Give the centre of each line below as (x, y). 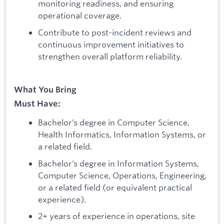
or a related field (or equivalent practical (115, 187)
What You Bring (45, 89)
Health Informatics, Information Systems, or (122, 134)
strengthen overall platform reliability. (110, 56)
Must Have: (37, 104)
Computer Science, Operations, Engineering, (122, 175)
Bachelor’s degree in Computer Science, (114, 122)
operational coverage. (80, 15)
